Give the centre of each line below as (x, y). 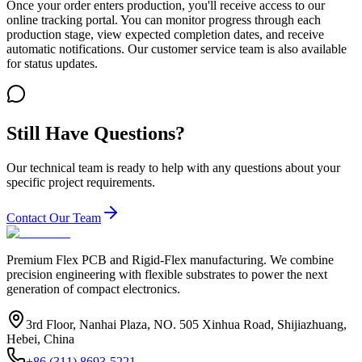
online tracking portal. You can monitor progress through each (164, 19)
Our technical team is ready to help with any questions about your (173, 167)
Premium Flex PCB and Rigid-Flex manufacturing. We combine (170, 259)
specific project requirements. (81, 182)
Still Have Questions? (96, 133)
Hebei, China (40, 339)
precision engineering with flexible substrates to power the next (167, 274)
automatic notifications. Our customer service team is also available (177, 48)
